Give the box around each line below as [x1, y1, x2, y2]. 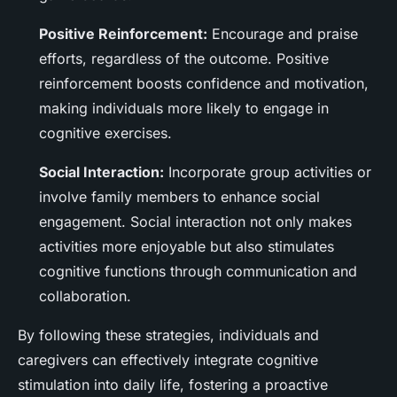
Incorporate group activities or [164, 163, 371, 182]
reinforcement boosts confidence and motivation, [39, 74, 369, 93]
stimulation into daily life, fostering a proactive [18, 376, 328, 394]
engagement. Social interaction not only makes [39, 213, 352, 231]
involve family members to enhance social [39, 188, 320, 206]
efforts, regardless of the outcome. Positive [39, 50, 329, 68]
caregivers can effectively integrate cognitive [18, 351, 318, 370]
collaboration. [39, 287, 131, 306]
